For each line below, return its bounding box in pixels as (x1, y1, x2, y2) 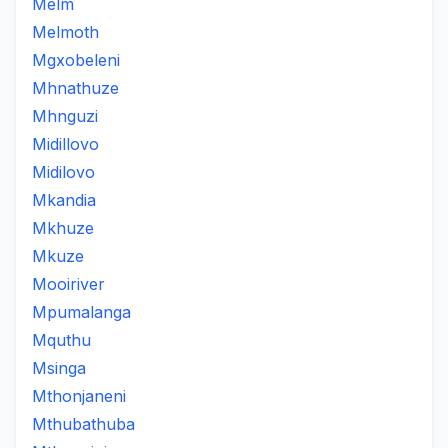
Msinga (32, 358, 86, 378)
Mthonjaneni (32, 386, 126, 406)
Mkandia (32, 190, 96, 210)
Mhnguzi (32, 106, 98, 126)
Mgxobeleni (32, 50, 120, 70)
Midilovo (32, 162, 95, 182)
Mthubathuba (32, 414, 135, 434)
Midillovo (32, 134, 99, 154)
